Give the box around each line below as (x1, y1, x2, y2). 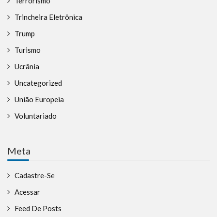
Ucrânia (15, 62, 39, 71)
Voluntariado (15, 111, 57, 121)
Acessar (15, 187, 40, 197)
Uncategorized (15, 78, 62, 88)
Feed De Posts (15, 204, 62, 213)
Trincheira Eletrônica (15, 13, 82, 22)
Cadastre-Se (15, 171, 55, 180)
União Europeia (15, 95, 64, 104)
